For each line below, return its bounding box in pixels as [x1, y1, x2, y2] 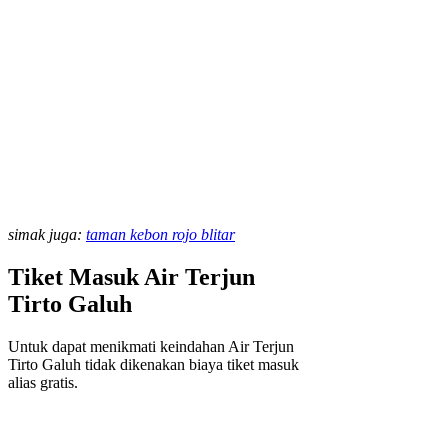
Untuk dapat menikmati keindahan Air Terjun [8, 337, 294, 355]
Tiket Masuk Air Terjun [8, 263, 255, 290]
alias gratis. [8, 373, 78, 391]
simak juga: [8, 225, 86, 243]
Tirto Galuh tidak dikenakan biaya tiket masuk [8, 355, 299, 373]
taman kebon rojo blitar [86, 225, 235, 243]
